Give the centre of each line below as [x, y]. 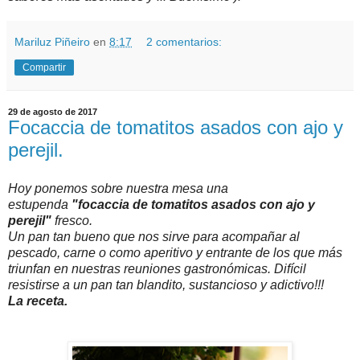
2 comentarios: [184, 42]
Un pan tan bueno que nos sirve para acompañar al [154, 237]
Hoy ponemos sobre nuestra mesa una [118, 189]
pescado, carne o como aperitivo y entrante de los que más [175, 253]
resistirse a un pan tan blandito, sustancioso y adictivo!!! [166, 285]
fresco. [74, 221]
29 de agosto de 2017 [53, 112]
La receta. [38, 301]
